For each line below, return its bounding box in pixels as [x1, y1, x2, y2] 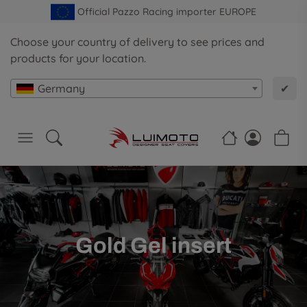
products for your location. [10, 51, 146, 66]
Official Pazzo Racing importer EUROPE [77, 5, 257, 18]
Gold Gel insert [75, 234, 232, 258]
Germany [38, 82, 85, 96]
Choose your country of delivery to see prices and [10, 35, 265, 49]
